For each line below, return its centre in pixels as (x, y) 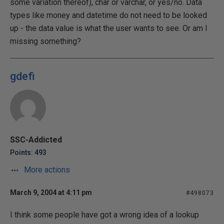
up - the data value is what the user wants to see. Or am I (109, 28)
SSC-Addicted (36, 139)
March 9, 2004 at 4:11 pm (51, 192)
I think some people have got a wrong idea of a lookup (104, 214)
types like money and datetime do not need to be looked (108, 15)
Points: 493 (28, 152)
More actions (46, 169)
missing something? (45, 41)
